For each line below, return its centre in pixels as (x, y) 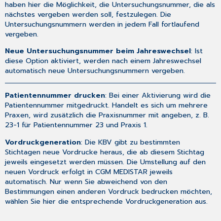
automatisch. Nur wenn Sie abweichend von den (86, 181)
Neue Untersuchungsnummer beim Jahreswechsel (98, 51)
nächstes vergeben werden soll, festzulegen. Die (88, 15)
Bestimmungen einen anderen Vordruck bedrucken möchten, (109, 191)
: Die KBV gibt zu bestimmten (131, 142)
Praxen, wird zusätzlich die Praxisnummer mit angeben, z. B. (107, 115)
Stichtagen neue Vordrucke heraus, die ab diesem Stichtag (105, 152)
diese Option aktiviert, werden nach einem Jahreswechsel (103, 61)
